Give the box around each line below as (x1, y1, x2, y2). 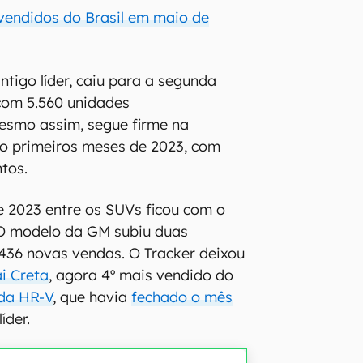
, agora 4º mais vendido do (49, 265, 234, 284)
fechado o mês (131, 287, 233, 306)
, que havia (53, 287, 132, 306)
